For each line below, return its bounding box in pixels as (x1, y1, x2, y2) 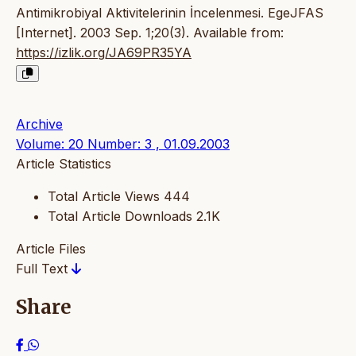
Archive (16, 116, 63, 133)
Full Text (16, 261, 72, 277)
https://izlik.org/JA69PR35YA (16, 44, 192, 61)
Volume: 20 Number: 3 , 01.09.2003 (16, 136, 230, 153)
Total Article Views (48, 188, 160, 205)
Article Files (16, 241, 86, 257)
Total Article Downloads (48, 208, 192, 225)
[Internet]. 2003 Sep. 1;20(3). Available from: (16, 25, 284, 41)
